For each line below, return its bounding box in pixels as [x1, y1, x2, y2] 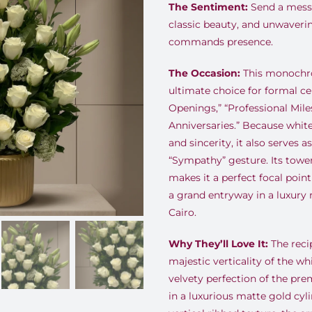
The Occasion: [168, 67, 240, 79]
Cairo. [168, 206, 196, 219]
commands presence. [168, 36, 273, 48]
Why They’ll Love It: [168, 237, 268, 250]
